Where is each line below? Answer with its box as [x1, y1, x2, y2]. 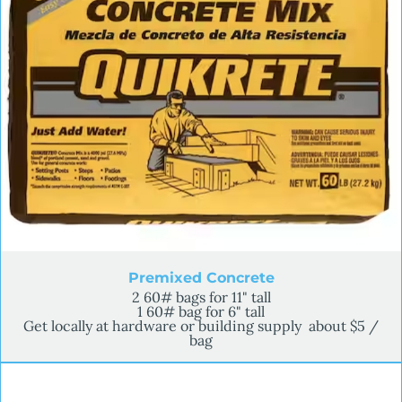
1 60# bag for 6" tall [137, 301, 265, 320]
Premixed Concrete [127, 268, 275, 286]
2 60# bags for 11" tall [131, 287, 271, 306]
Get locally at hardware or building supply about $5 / [23, 316, 379, 335]
